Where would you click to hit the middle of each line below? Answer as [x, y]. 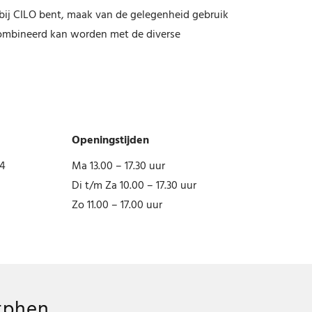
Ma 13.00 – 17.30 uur [119, 166]
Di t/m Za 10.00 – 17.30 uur [134, 186]
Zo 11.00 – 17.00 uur [117, 205]
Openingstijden [111, 140]
